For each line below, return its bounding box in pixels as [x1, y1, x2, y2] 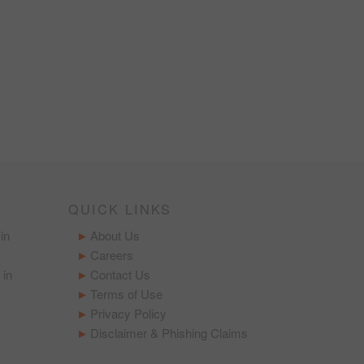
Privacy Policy [90, 305, 167, 323]
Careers [90, 246, 134, 264]
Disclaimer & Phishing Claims [90, 324, 249, 342]
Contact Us [90, 266, 151, 284]
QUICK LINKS [67, 199, 171, 219]
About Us [90, 227, 141, 245]
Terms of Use [90, 285, 163, 303]
